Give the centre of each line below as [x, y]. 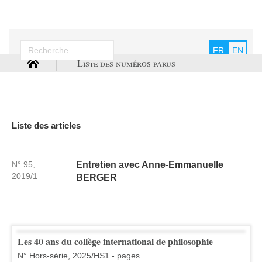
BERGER [96, 177]
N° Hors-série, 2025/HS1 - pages [79, 255]
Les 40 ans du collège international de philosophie [115, 241]
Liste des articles [46, 125]
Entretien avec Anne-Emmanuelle [149, 164]
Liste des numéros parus [126, 63]
